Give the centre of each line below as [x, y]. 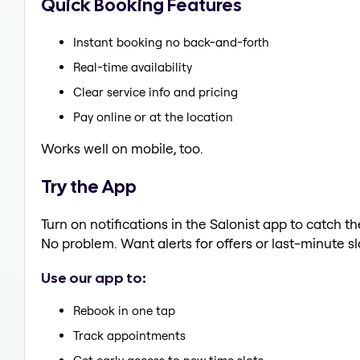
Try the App [89, 186]
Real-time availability [133, 67]
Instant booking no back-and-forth [171, 42]
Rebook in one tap [124, 311]
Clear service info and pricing [155, 92]
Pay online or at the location [153, 117]
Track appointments [129, 336]
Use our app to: [94, 277]
